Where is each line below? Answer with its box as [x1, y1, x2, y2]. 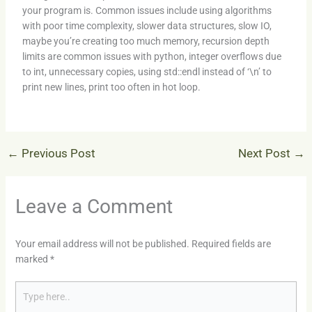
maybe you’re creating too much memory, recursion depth [22, 35, 270, 47]
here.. [14, 297, 39, 309]
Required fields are [191, 237, 271, 249]
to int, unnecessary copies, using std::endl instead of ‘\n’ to [22, 65, 272, 77]
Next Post [238, 146, 294, 160]
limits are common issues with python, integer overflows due [22, 50, 281, 62]
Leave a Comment [15, 194, 173, 218]
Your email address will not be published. [15, 237, 189, 249]
